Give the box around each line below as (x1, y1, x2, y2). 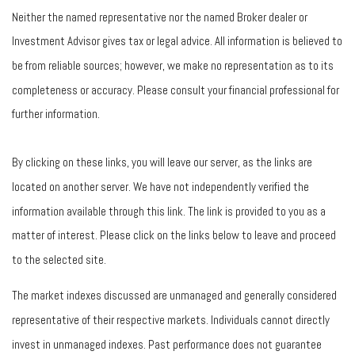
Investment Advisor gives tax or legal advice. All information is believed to (12, 33, 342, 49)
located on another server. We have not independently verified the (12, 178, 309, 194)
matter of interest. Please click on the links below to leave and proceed (12, 227, 336, 242)
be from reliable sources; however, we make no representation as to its (12, 57, 334, 73)
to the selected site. (12, 251, 106, 267)
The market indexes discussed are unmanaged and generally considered (12, 288, 337, 303)
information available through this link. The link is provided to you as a (12, 203, 326, 219)
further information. (12, 105, 100, 121)
